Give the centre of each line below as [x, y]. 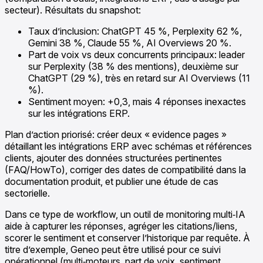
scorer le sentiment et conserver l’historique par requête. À [127, 237]
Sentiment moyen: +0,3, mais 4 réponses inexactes [137, 101]
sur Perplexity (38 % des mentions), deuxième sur [133, 66]
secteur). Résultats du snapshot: [73, 10]
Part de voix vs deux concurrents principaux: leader [136, 54]
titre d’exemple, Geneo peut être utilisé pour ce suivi [113, 249]
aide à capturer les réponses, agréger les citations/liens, [121, 226]
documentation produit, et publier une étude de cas [112, 181]
